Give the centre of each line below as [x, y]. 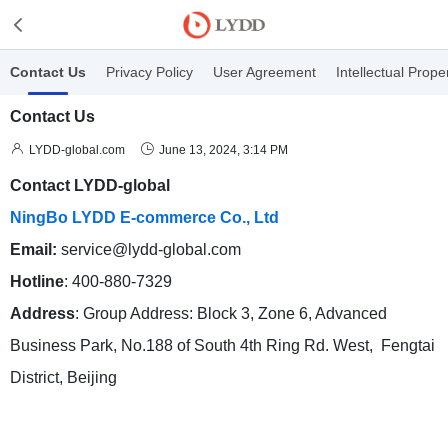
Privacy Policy [149, 72]
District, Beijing [63, 377]
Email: [33, 249]
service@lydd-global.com [149, 249]
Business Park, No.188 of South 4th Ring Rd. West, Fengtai [222, 345]
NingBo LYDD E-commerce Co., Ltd [144, 217]
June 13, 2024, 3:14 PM [223, 149]
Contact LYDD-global [90, 185]
